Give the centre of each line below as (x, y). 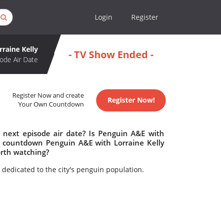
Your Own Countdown (51, 105)
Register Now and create (48, 96)
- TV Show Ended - (111, 54)
